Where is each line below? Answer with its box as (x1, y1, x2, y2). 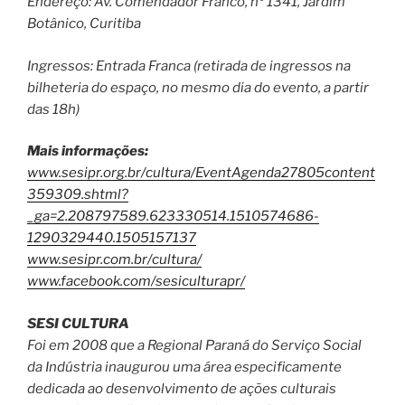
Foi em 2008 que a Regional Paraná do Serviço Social (27, 336, 362, 353)
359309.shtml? (27, 186, 128, 203)
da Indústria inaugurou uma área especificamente (27, 358, 342, 375)
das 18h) (27, 100, 80, 118)
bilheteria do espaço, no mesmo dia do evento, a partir (27, 79, 369, 96)
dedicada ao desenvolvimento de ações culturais (27, 380, 336, 397)
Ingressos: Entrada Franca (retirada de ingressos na (27, 57, 351, 74)
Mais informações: (27, 143, 148, 160)
